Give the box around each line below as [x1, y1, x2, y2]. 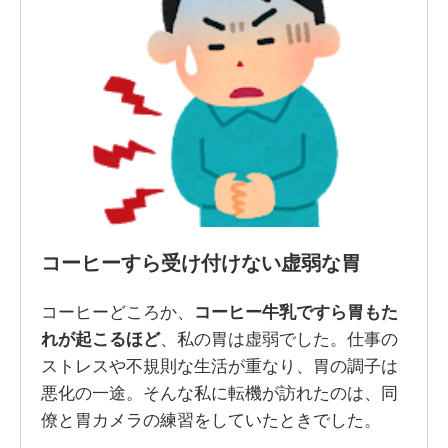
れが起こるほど [40, 329, 160, 350]
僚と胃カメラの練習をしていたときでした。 [40, 410, 381, 431]
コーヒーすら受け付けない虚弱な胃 [40, 252, 361, 275]
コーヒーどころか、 [40, 302, 194, 323]
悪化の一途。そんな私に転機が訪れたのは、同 [40, 383, 398, 404]
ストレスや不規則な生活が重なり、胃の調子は [40, 356, 398, 377]
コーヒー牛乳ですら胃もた [193, 302, 398, 323]
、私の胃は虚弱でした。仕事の [159, 329, 398, 350]
